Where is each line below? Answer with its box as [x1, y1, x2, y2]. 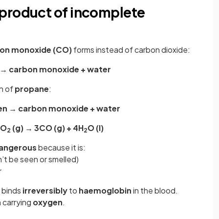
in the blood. [131, 185, 178, 196]
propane [15, 84, 49, 94]
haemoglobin [79, 185, 131, 196]
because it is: [37, 142, 86, 153]
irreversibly [22, 185, 67, 196]
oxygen [33, 197, 63, 207]
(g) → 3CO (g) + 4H [11, 123, 84, 133]
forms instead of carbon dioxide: [72, 44, 190, 55]
